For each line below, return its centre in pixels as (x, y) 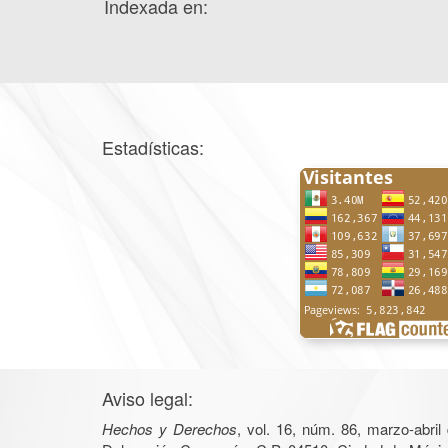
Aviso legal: (147, 397)
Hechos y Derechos (169, 428)
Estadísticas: (153, 146)
